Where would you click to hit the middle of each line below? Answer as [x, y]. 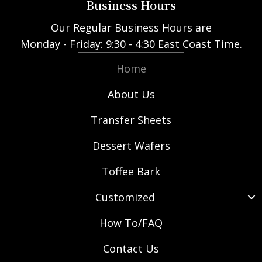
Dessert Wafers [131, 145]
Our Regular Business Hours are [131, 27]
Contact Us [131, 248]
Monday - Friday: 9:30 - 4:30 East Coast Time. [131, 44]
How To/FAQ [131, 223]
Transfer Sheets [131, 120]
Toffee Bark [131, 171]
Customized [125, 197]
